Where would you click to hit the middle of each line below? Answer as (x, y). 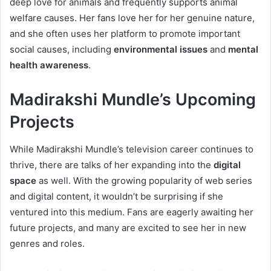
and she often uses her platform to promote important (125, 34)
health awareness (49, 65)
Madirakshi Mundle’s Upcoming (133, 100)
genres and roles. (47, 243)
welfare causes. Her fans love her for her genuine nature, (132, 18)
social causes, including (62, 50)
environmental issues (161, 50)
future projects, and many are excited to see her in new (128, 227)
